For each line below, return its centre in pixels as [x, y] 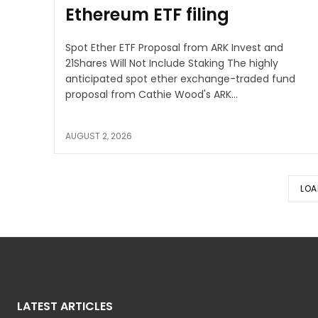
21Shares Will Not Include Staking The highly [172, 63]
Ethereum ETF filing [147, 14]
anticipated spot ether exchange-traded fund [180, 78]
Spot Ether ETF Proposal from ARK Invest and [174, 47]
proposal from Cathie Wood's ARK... [152, 94]
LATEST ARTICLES [65, 306]
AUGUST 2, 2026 [99, 136]
